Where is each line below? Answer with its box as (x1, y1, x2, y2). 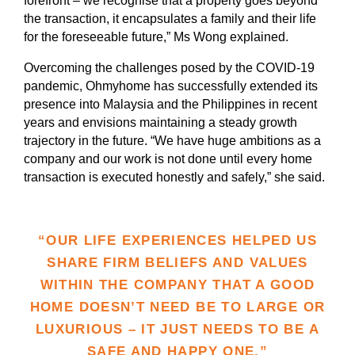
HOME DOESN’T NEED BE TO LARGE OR (29, 299, 326, 315)
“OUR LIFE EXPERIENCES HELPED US (37, 232, 318, 248)
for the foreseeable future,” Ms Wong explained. (24, 29, 288, 44)
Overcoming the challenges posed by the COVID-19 (24, 60, 315, 74)
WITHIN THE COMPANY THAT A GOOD (40, 277, 315, 292)
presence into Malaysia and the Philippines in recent (24, 97, 317, 111)
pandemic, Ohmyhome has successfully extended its (24, 78, 318, 93)
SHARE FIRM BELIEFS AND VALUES (47, 254, 308, 270)
